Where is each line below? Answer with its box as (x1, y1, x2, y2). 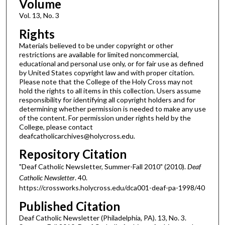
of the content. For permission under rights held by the (19, 113, 191, 122)
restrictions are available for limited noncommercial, (19, 50, 179, 59)
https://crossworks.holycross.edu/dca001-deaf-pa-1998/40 (19, 183, 205, 192)
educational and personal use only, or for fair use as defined (19, 59, 203, 68)
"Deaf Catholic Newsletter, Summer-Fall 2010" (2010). (19, 162, 187, 171)
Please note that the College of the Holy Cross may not (19, 77, 193, 86)
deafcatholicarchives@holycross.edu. (19, 131, 135, 140)
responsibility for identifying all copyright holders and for (19, 95, 195, 104)
